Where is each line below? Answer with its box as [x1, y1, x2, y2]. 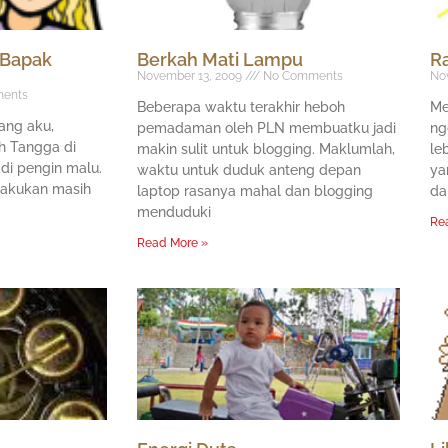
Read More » [137, 236, 208, 251]
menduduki [137, 204, 211, 221]
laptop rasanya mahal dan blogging [137, 183, 373, 200]
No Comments [260, 69, 343, 84]
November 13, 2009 [137, 69, 245, 84]
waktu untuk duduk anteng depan [137, 162, 361, 179]
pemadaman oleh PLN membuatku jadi [137, 120, 396, 137]
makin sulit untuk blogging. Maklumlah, [137, 141, 395, 158]
